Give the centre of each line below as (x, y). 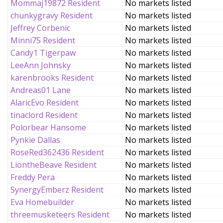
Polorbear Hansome (48, 127)
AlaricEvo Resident (45, 103)
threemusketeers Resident (60, 215)
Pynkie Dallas (35, 140)
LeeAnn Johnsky (41, 65)
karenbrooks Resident (52, 78)
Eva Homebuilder (42, 202)
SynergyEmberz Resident (57, 190)
